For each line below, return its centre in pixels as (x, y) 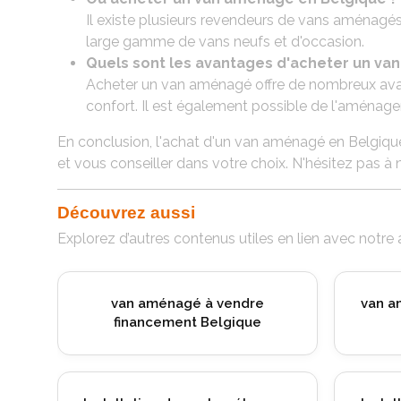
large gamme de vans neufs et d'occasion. (225, 41)
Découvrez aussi (126, 212)
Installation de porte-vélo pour (163, 303)
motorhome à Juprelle (163, 322)
